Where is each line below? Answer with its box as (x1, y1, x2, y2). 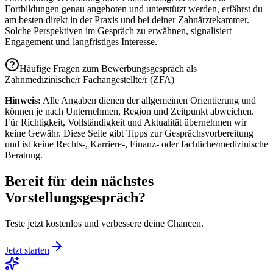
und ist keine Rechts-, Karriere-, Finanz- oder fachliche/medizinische (5, 139, 268, 150)
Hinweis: (5, 95, 41, 106)
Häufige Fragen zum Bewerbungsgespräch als (19, 63, 197, 74)
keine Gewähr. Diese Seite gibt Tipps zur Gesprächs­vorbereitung (5, 128, 253, 139)
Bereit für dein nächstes (5, 173, 154, 190)
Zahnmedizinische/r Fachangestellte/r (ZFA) (5, 74, 174, 85)
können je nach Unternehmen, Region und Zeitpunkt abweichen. (5, 106, 254, 117)
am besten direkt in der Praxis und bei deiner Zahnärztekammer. (5, 15, 249, 26)
